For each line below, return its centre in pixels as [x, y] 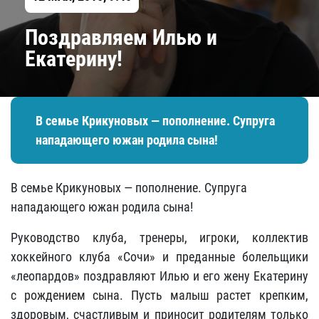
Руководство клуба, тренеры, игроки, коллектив [159, 237]
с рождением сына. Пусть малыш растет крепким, [159, 295]
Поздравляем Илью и [121, 37]
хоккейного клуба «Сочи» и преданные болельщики [159, 257]
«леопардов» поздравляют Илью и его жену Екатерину [159, 276]
